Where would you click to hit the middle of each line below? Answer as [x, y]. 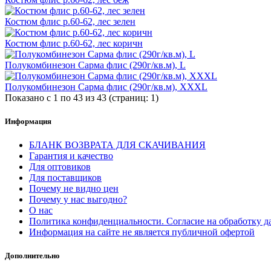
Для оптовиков [60, 167]
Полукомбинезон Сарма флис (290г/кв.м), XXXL [106, 87]
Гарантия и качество [71, 156]
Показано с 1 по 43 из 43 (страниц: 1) [82, 97]
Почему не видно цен [74, 189]
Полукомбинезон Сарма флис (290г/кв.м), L [95, 65]
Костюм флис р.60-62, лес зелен [70, 21]
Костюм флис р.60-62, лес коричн [74, 43]
